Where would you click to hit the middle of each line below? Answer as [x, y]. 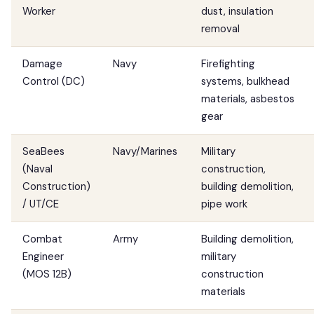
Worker [39, 11]
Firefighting [228, 64]
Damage [42, 64]
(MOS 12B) [47, 274]
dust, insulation [237, 11]
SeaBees [43, 151]
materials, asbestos [248, 99]
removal [220, 29]
